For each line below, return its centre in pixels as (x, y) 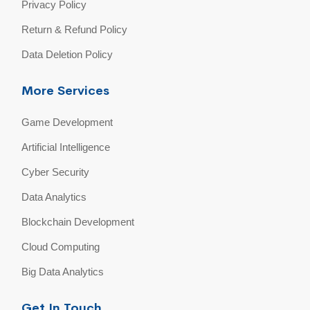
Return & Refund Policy (75, 30)
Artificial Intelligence (66, 147)
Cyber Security (56, 172)
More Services (66, 91)
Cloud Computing (61, 247)
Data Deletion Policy (67, 55)
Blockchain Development (78, 222)
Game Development (67, 122)
